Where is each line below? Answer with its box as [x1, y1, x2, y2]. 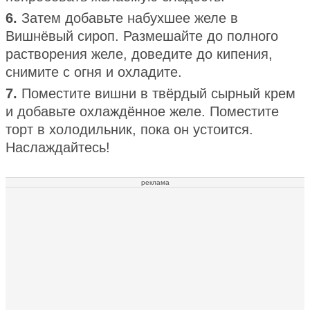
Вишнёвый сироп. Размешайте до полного [6, 28, 278, 44]
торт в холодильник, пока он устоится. [6, 121, 253, 137]
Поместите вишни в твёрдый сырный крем [21, 85, 295, 101]
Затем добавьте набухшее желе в [21, 10, 238, 26]
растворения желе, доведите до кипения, [6, 46, 273, 62]
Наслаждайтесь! [6, 139, 110, 155]
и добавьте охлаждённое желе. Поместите [6, 103, 279, 119]
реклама [140, 178, 170, 186]
